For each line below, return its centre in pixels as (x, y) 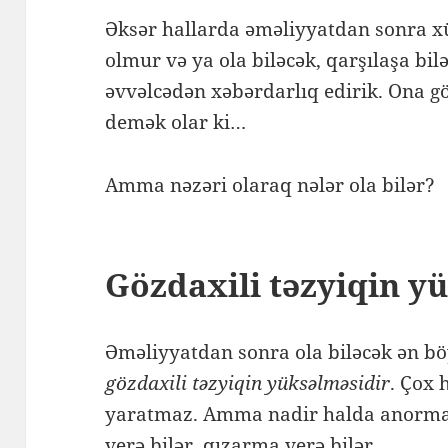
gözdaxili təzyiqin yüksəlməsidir (248, 382)
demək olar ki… (178, 121)
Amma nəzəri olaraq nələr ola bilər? (273, 184)
